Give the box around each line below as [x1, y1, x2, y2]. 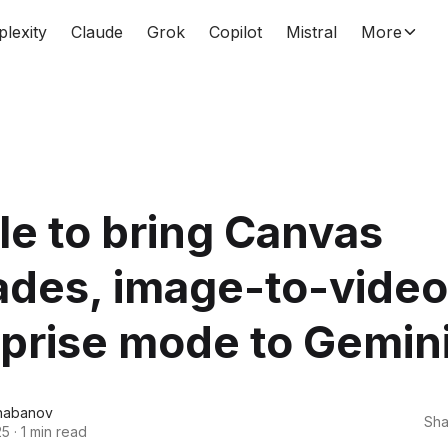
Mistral [285, 22, 337, 42]
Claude [70, 22, 123, 42]
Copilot [208, 22, 262, 42]
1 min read [21, 422, 87, 440]
